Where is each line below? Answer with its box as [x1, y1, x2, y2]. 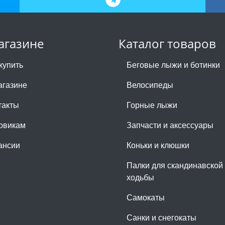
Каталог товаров [119, 35, 216, 52]
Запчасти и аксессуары [127, 119, 213, 131]
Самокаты [127, 191, 165, 203]
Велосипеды [127, 78, 173, 90]
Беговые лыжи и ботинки [127, 58, 220, 70]
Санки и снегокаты [127, 211, 196, 223]
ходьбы [127, 171, 154, 183]
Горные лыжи [127, 98, 177, 110]
